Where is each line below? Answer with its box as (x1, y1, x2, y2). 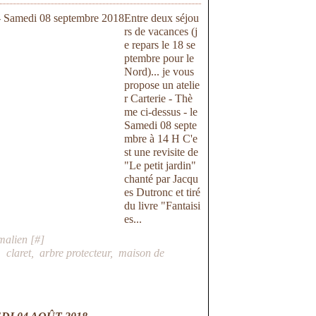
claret (6, 247, 32, 259)
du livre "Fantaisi (124, 200, 201, 212)
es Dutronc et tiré (124, 186, 201, 198)
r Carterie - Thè (124, 92, 193, 104)
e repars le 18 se (124, 39, 196, 51)
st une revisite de (124, 146, 199, 158)
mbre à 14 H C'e (124, 133, 198, 145)
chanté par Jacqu (124, 173, 199, 185)
